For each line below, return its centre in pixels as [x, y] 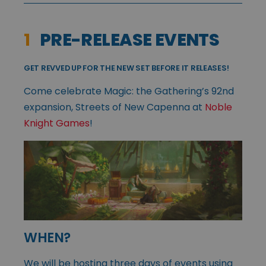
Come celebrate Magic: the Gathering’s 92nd [129, 91]
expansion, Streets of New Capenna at [114, 107]
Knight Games [57, 123]
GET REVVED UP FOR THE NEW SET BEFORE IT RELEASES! [126, 68]
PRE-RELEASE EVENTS [125, 39]
